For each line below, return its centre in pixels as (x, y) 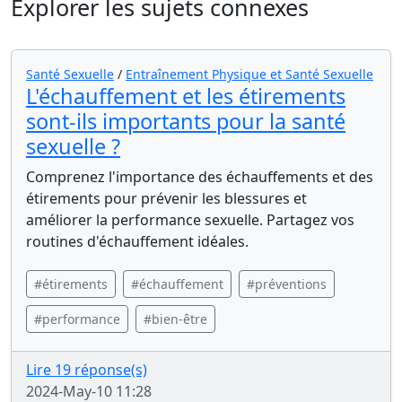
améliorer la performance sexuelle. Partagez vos (190, 220)
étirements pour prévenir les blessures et (166, 198)
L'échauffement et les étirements (186, 96)
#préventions (287, 284)
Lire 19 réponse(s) (87, 370)
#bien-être (175, 319)
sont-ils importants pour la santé (186, 121)
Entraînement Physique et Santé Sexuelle (249, 74)
